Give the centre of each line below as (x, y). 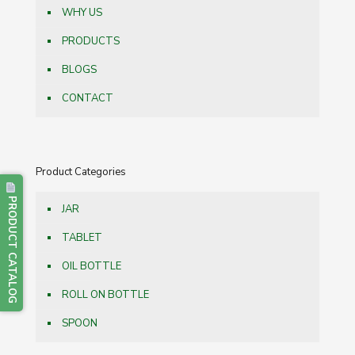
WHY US (82, 12)
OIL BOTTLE (92, 266)
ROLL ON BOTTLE (105, 294)
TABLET (82, 237)
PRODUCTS (91, 41)
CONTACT (88, 98)
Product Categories (81, 172)
